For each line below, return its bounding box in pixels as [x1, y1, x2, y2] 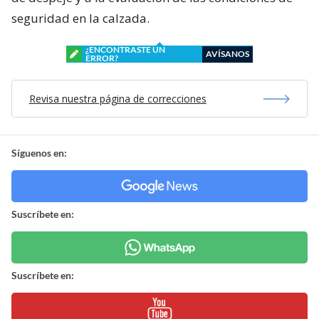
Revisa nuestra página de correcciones [28, 92, 206, 105]
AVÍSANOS [206, 48, 249, 59]
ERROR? [85, 53, 118, 63]
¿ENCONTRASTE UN [85, 44, 165, 55]
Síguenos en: [11, 147, 67, 159]
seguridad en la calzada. [11, 10, 150, 26]
